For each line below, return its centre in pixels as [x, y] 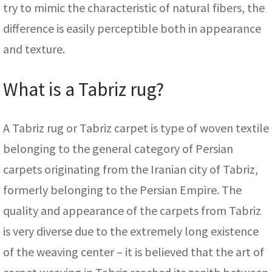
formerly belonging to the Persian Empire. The [122, 190]
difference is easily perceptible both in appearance [132, 28]
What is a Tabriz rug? [83, 89]
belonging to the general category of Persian [118, 149]
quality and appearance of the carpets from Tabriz [132, 211]
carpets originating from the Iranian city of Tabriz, [131, 169]
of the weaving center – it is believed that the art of [134, 252]
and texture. [34, 49]
